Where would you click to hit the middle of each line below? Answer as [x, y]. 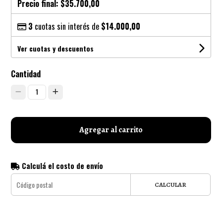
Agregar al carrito [111, 130]
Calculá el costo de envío [62, 166]
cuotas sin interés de [67, 26]
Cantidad [26, 74]
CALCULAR [170, 184]
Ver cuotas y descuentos [56, 48]
